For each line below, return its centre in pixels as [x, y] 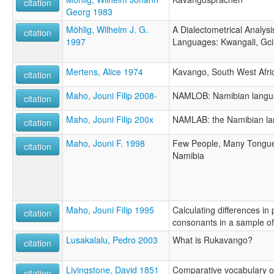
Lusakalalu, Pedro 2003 [112, 239]
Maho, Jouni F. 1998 [106, 143]
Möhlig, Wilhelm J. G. [107, 29]
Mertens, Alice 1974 [105, 71]
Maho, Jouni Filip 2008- [112, 95]
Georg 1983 [89, 11]
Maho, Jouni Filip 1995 [110, 209]
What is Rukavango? [213, 239]
